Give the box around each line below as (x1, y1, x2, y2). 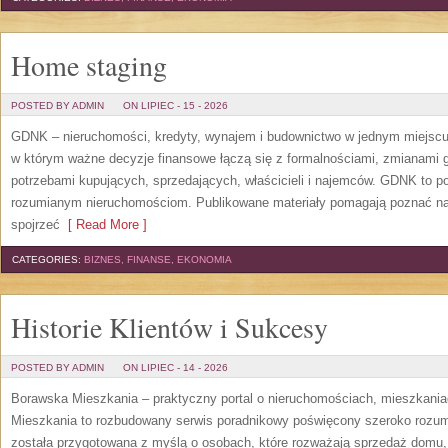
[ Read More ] (60, 217, 147, 232)
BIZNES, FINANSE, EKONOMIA (84, 254, 232, 265)
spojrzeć (11, 217, 60, 232)
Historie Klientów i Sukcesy (11, 308, 328, 346)
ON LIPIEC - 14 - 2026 (123, 362, 228, 373)
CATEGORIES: (12, 254, 84, 265)
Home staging (11, 46, 167, 84)
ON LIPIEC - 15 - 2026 (123, 100, 228, 111)
